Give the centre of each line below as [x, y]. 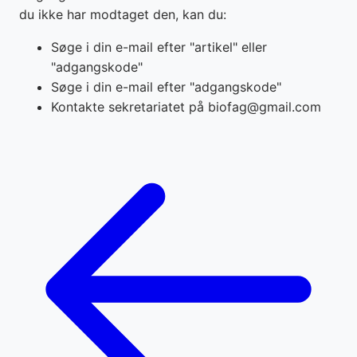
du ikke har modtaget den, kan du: [123, 15]
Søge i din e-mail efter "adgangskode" [166, 87]
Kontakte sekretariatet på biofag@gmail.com [186, 107]
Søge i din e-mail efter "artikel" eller [159, 47]
